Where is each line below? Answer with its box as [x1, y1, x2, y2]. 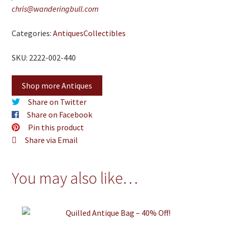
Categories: [11, 27, 53, 38]
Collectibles [83, 27, 126, 38]
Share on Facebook [26, 109, 92, 120]
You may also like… [11, 167, 138, 188]
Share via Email [24, 135, 78, 146]
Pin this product [27, 122, 84, 133]
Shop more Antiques [21, 80, 92, 91]
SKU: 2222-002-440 [11, 52, 76, 63]
